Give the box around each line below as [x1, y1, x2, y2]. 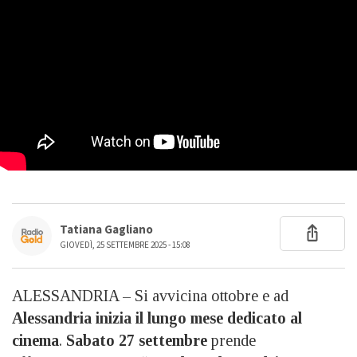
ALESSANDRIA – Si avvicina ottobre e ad [12, 286, 288, 304]
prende [207, 331, 256, 349]
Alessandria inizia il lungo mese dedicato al [12, 308, 302, 327]
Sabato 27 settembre [66, 331, 207, 349]
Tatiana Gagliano [60, 221, 153, 238]
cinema [12, 331, 59, 349]
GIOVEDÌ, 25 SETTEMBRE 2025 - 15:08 [60, 238, 190, 251]
